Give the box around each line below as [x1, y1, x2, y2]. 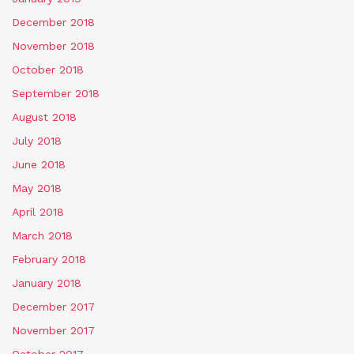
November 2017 [12, 323, 95, 337]
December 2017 [12, 299, 95, 313]
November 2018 [12, 39, 95, 52]
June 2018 [12, 157, 66, 171]
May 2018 [12, 181, 62, 194]
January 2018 [12, 276, 81, 289]
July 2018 [12, 134, 62, 147]
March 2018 [12, 228, 73, 242]
